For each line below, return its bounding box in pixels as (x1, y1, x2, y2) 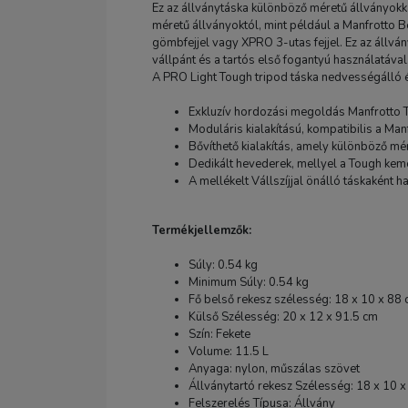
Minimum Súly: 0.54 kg (189, 274, 309, 291)
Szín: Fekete (189, 326, 250, 342)
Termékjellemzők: (152, 222, 251, 239)
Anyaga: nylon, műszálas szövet (189, 361, 360, 377)
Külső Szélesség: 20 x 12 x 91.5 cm (189, 309, 378, 325)
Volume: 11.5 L (189, 343, 269, 360)
